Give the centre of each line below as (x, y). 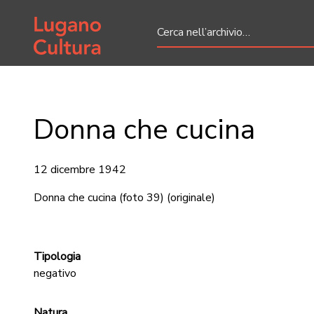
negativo (55, 273)
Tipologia (57, 257)
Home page (62, 19)
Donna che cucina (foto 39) (99, 198)
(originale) (191, 198)
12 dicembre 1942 (80, 170)
